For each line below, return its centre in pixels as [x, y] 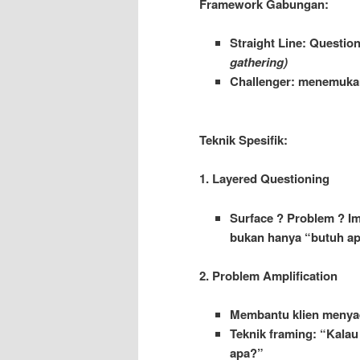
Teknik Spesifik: [243, 139]
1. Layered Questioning [264, 179]
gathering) [258, 62]
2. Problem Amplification [268, 276]
